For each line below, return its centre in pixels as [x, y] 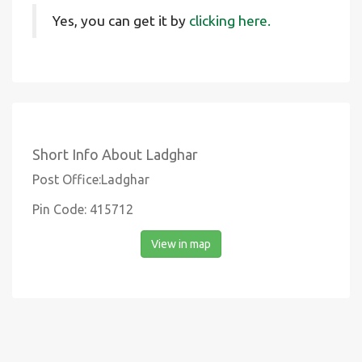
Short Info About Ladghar [115, 154]
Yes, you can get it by [121, 21]
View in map [181, 244]
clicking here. [230, 21]
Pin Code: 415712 [83, 209]
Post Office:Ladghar [91, 179]
